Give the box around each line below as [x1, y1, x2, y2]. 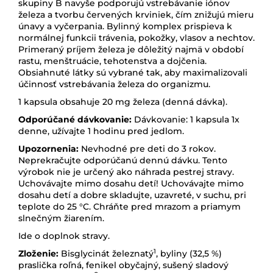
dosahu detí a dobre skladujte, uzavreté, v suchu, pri [18, 189, 246, 200]
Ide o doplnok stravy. [18, 230, 110, 241]
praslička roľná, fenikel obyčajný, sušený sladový [18, 259, 229, 271]
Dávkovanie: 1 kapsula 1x [134, 113, 239, 125]
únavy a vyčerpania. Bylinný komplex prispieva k [18, 20, 232, 32]
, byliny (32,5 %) [156, 247, 222, 259]
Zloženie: [18, 247, 61, 259]
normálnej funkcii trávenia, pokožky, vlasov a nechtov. [18, 32, 255, 43]
